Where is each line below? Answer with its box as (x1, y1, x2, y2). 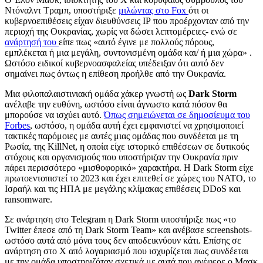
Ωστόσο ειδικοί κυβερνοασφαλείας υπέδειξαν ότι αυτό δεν (5, 58, 224, 69)
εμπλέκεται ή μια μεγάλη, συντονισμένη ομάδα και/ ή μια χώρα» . (5, 48, 252, 58)
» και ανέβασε (151, 225, 207, 235)
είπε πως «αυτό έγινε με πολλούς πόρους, (59, 37, 214, 48)
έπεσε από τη (33, 225, 85, 235)
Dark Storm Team (85, 225, 151, 235)
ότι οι (188, 5, 208, 16)
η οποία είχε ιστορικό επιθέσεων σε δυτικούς (80, 141, 249, 152)
